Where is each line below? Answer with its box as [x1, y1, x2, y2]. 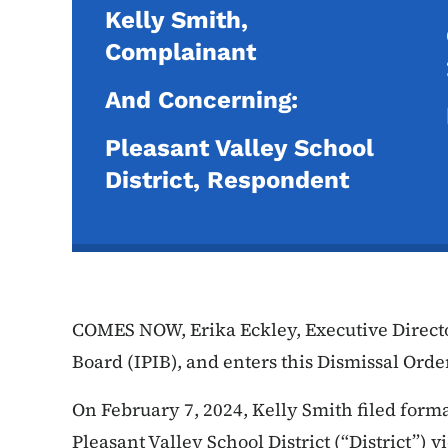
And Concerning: [105, 86, 298, 114]
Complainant [105, 38, 256, 66]
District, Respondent [105, 166, 349, 194]
